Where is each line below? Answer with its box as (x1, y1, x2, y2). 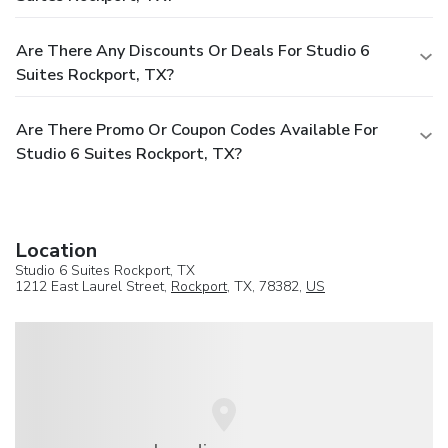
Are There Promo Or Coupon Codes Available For (16, 118, 378, 141)
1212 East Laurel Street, (15, 276, 171, 296)
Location (15, 236, 97, 264)
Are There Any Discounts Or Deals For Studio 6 (16, 39, 370, 62)
